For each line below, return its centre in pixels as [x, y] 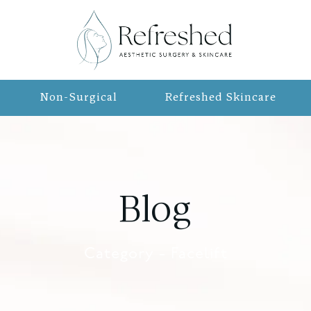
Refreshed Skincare [221, 98]
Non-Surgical [78, 98]
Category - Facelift [155, 255]
